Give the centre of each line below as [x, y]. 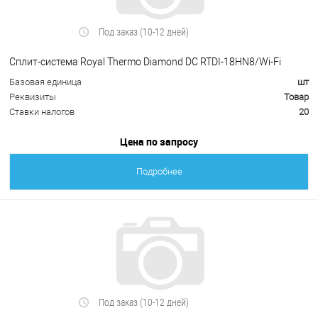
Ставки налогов [42, 112]
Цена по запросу [159, 142]
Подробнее [159, 172]
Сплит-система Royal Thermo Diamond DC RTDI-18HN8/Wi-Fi [145, 61]
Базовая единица [45, 82]
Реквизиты [33, 97]
